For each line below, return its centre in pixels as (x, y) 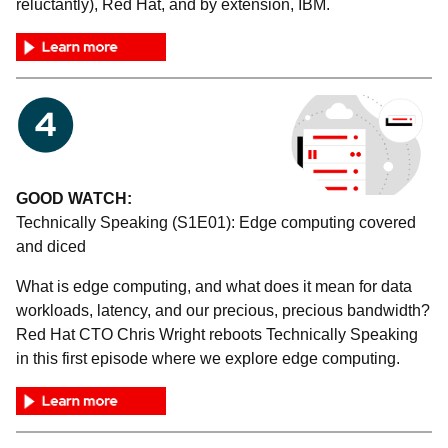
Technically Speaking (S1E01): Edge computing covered (216, 222)
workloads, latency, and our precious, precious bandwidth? (223, 310)
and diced (51, 246)
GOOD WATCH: (74, 198)
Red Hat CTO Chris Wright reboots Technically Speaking (217, 334)
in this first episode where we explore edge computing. (208, 358)
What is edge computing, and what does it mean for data (214, 286)
